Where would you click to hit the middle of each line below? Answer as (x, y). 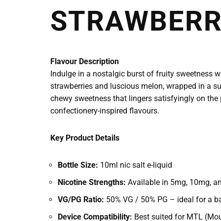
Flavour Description (85, 61)
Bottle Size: (78, 165)
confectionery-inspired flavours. (105, 110)
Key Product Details (85, 138)
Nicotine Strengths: (92, 182)
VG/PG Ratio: (81, 199)
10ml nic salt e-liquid (135, 165)
